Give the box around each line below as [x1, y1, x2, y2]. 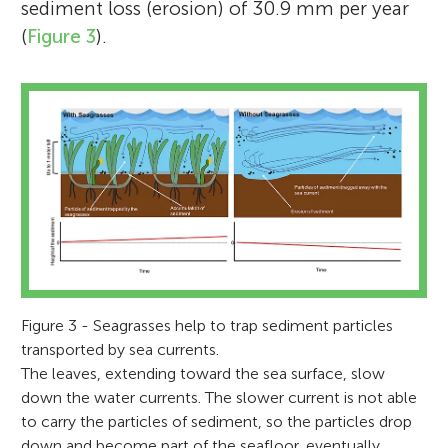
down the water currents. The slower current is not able [21, 387, 418, 407]
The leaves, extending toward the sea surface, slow [21, 363, 386, 383]
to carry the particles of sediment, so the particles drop [21, 411, 413, 431]
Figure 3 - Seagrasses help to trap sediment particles [21, 315, 394, 335]
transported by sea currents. [21, 339, 220, 359]
